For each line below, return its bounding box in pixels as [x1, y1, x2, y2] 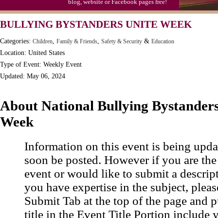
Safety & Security [101, 38, 142, 45]
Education [151, 38, 174, 45]
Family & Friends [56, 38, 97, 45]
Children [33, 38, 53, 45]
